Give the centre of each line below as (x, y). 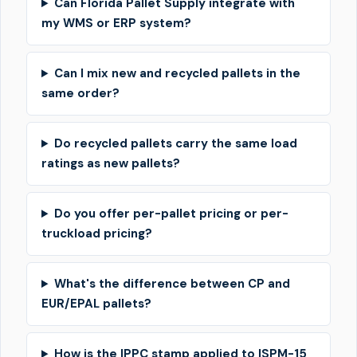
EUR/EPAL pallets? (96, 304)
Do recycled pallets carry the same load (175, 144)
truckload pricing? (97, 234)
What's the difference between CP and (172, 284)
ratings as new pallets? (111, 164)
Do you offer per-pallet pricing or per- (171, 214)
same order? (80, 94)
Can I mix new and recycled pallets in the (177, 74)
